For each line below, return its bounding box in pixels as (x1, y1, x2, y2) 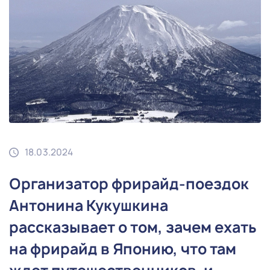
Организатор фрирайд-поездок (9, 173, 249, 194)
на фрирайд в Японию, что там (9, 238, 236, 259)
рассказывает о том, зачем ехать (9, 216, 257, 237)
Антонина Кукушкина (9, 195, 168, 216)
